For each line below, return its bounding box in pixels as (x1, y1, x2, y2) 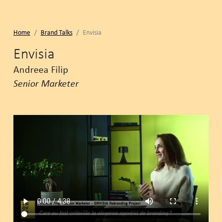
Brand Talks (40, 28, 72, 37)
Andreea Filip (13, 62, 68, 76)
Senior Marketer (13, 76, 79, 90)
